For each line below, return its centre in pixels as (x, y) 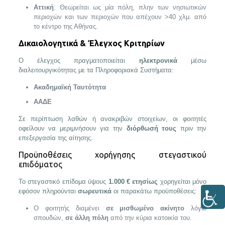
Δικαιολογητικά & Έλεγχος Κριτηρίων (91, 43)
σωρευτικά (94, 191)
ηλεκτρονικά (158, 61)
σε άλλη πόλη (87, 218)
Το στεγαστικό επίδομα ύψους (63, 182)
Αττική (43, 7)
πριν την (192, 128)
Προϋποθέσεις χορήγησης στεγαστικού (113, 155)
